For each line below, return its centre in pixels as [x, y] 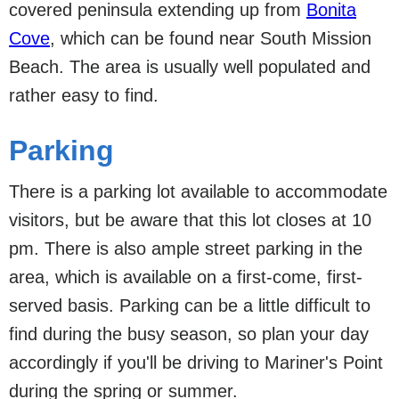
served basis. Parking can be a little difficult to [190, 305]
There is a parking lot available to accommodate [198, 191]
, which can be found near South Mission [211, 38]
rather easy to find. [84, 95]
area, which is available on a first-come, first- [186, 277]
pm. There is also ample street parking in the [186, 248]
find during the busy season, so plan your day [189, 334]
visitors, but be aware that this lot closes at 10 [190, 220]
